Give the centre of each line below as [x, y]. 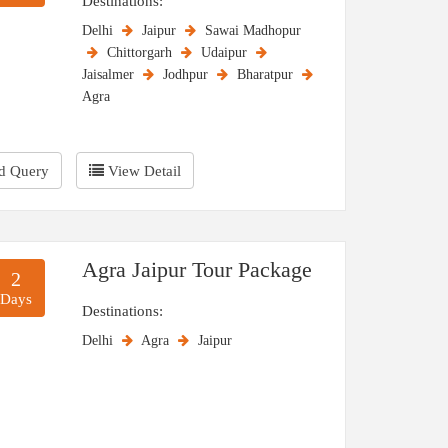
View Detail [144, 171]
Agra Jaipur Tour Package [197, 269]
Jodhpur [187, 74]
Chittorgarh [141, 52]
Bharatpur [267, 74]
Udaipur [226, 52]
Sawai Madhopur [253, 30]
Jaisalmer [110, 74]
